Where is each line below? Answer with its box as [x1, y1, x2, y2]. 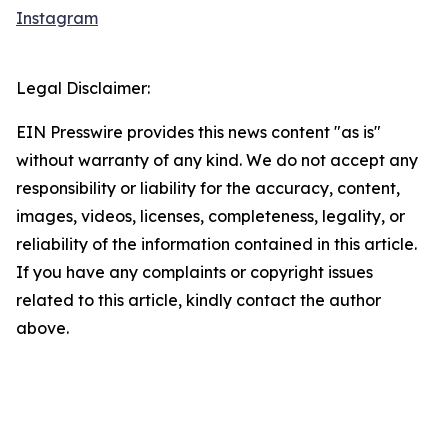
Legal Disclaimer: [16, 78, 150, 99]
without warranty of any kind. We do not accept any [16, 150, 418, 171]
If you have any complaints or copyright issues [16, 262, 373, 283]
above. [16, 318, 69, 339]
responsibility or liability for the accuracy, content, [16, 178, 400, 199]
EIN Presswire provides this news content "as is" [16, 122, 381, 143]
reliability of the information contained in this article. [16, 234, 417, 255]
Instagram [16, 8, 98, 29]
